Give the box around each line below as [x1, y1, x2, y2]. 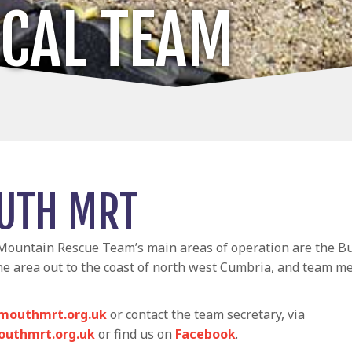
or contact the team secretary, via [106, 306, 305, 324]
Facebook [174, 325, 236, 343]
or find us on [94, 325, 175, 343]
